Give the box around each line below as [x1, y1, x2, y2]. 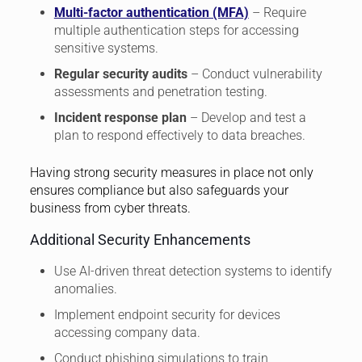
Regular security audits [53, 66, 187, 82]
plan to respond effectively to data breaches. [53, 128, 305, 144]
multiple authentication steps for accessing [53, 23, 299, 39]
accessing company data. [53, 325, 200, 341]
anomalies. [53, 281, 117, 297]
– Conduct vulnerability [187, 66, 322, 82]
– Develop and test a [186, 110, 306, 126]
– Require [248, 5, 306, 21]
